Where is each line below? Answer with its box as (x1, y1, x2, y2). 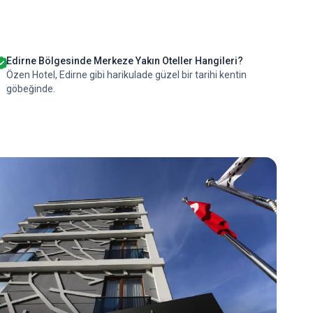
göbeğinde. (6, 83, 56, 94)
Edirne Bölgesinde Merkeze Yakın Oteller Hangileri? (6, 55, 244, 66)
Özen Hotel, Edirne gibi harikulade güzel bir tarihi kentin (6, 69, 247, 80)
